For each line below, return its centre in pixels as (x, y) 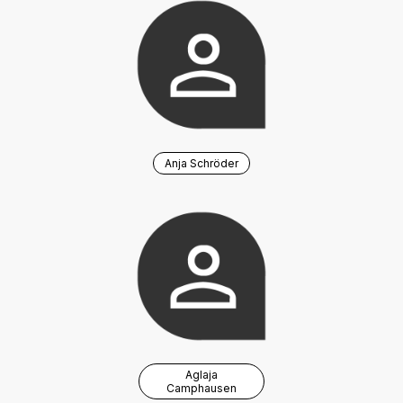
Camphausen (201, 388)
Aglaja (201, 375)
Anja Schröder (201, 163)
